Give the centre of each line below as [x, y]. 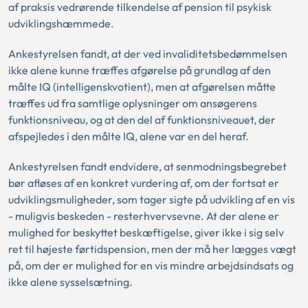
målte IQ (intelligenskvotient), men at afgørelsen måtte [142, 87]
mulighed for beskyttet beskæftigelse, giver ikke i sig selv [146, 232]
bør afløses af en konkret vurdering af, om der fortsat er [144, 183]
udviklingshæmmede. [61, 23]
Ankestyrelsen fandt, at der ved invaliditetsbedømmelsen [148, 54]
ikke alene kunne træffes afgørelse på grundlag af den [140, 70]
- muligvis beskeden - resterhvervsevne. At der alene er [144, 216]
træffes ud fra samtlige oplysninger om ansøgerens [133, 103]
